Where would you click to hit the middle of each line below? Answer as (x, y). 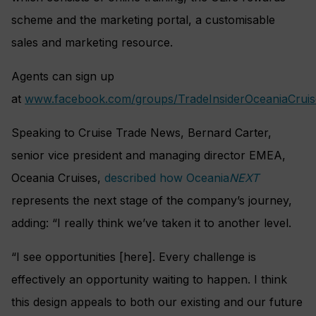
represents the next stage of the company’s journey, (152, 201)
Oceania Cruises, (58, 178)
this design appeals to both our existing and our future (157, 302)
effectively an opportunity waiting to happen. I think (149, 280)
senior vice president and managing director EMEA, (148, 156)
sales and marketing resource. (92, 43)
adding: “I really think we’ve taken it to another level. (151, 223)
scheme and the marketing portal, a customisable (143, 20)
